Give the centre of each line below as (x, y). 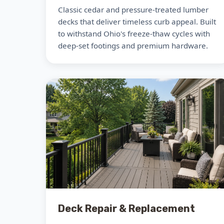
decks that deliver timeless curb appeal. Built (137, 21)
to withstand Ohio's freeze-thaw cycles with (134, 33)
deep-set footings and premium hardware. (133, 45)
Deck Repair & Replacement (126, 208)
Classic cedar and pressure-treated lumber (133, 9)
